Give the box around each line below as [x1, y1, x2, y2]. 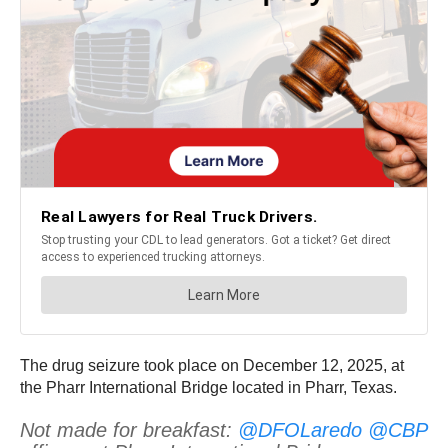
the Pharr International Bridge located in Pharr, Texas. [20, 379, 397, 397]
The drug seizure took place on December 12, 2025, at [20, 357, 404, 375]
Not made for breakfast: [20, 419, 238, 442]
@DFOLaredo [238, 419, 362, 442]
